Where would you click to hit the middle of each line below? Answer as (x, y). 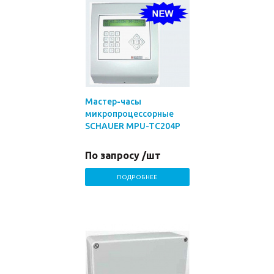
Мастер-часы (113, 102)
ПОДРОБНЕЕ (137, 177)
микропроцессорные (129, 114)
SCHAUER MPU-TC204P (133, 126)
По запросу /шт (123, 155)
